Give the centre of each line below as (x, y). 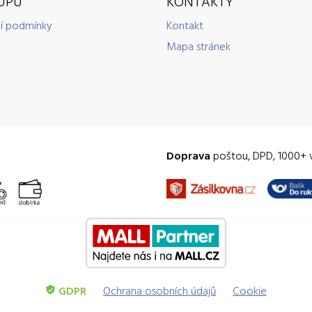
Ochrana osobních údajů (159, 290)
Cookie (250, 290)
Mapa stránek (198, 46)
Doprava (188, 155)
